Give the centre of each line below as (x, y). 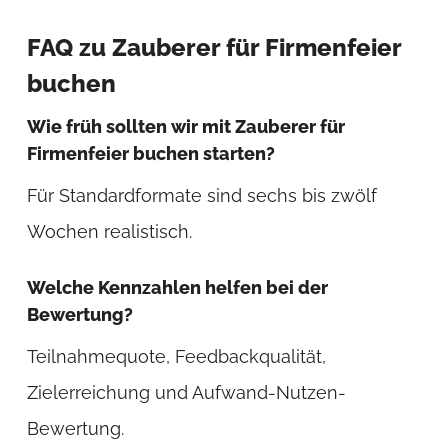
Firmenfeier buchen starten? (150, 153)
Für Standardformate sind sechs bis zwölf (201, 195)
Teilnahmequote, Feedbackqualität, (176, 357)
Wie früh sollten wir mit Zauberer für (185, 126)
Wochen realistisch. (109, 231)
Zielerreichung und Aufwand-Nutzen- (186, 393)
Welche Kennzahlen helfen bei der (177, 287)
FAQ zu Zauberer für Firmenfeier (213, 47)
